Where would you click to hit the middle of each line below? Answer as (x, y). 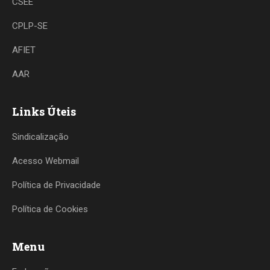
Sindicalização (40, 137)
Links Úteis (44, 111)
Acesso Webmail (46, 161)
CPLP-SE (30, 26)
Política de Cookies (50, 209)
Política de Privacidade (56, 185)
